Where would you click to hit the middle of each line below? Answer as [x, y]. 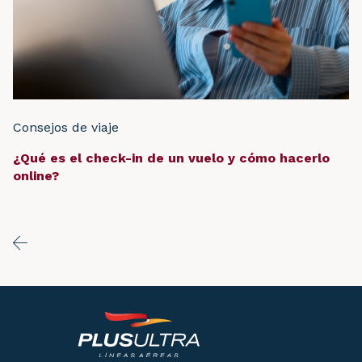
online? [36, 176]
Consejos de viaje [66, 128]
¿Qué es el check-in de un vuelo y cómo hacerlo [171, 158]
